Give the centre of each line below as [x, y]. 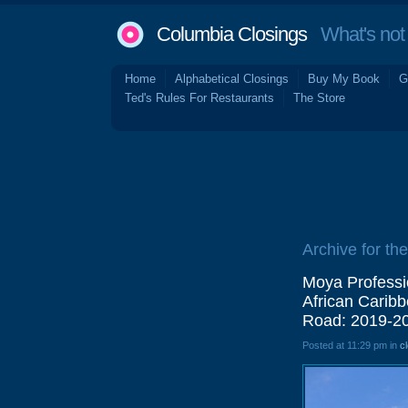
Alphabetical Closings [232, 79]
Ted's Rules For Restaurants [199, 98]
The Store [319, 98]
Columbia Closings [232, 34]
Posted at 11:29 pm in [351, 345]
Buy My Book [344, 79]
